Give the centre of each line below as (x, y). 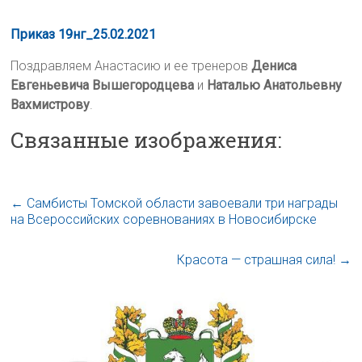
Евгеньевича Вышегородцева (103, 86)
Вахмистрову (51, 105)
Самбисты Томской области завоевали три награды (181, 204)
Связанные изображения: (146, 140)
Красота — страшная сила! (257, 260)
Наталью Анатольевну (275, 86)
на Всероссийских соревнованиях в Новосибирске (164, 220)
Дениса (274, 66)
